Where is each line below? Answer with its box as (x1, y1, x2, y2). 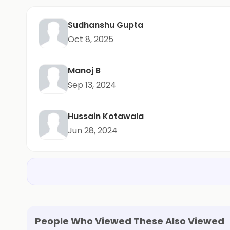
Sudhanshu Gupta (68, 19, 143, 31)
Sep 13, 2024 (68, 79, 116, 91)
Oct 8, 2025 (68, 33, 113, 45)
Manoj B (68, 65, 101, 76)
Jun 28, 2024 (68, 125, 118, 137)
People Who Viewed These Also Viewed (35, 215, 224, 227)
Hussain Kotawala (68, 110, 144, 122)
